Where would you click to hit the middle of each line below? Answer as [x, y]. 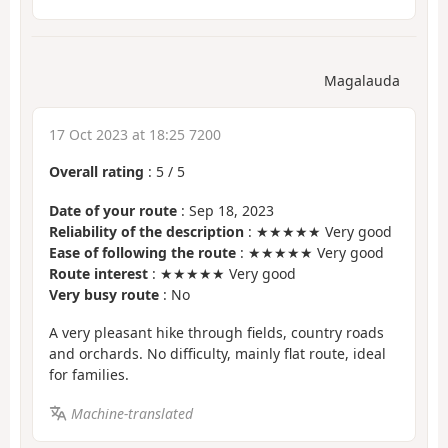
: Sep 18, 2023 [225, 210]
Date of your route [113, 210]
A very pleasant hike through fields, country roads [216, 333]
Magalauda [362, 81]
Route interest [98, 273]
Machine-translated [131, 413]
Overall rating [96, 172]
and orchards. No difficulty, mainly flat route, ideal [217, 354]
